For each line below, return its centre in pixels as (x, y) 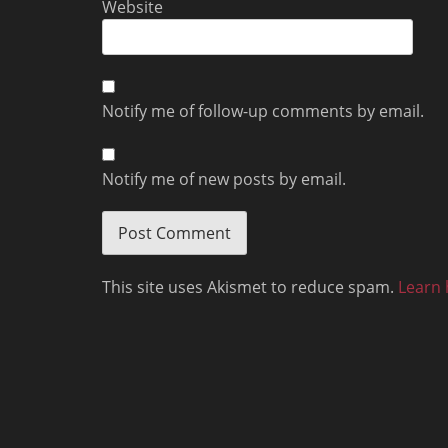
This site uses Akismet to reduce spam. (250, 287)
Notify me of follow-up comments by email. (263, 111)
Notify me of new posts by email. (224, 179)
